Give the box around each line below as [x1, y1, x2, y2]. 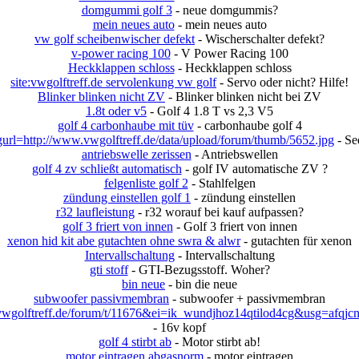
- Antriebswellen [191, 147, 278, 161]
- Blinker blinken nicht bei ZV [165, 89, 321, 103]
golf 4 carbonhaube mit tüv [57, 118, 194, 132]
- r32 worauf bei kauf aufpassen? [134, 204, 304, 219]
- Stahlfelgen [188, 175, 256, 190]
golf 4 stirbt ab [99, 334, 171, 349]
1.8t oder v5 [86, 103, 147, 118]
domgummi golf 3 [81, 2, 172, 17]
